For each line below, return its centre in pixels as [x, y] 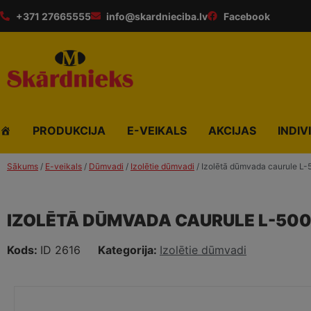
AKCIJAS [232, 130]
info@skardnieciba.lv [157, 16]
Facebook [246, 16]
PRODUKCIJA [69, 130]
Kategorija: [129, 250]
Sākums [23, 166]
